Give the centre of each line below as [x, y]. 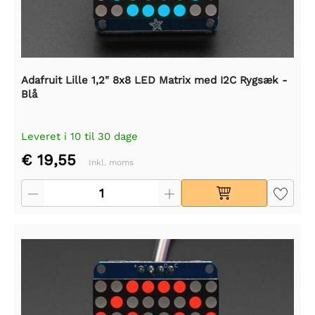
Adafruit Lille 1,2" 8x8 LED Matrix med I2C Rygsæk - [154, 81]
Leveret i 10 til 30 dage [79, 137]
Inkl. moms [111, 163]
